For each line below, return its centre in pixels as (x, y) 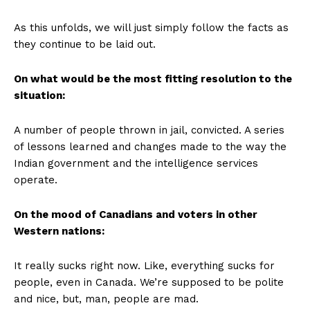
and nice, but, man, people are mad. (106, 299)
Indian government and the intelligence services (136, 163)
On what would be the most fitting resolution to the (153, 79)
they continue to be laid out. (85, 44)
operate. (36, 180)
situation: (39, 95)
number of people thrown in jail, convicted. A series (154, 130)
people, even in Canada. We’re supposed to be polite (149, 282)
